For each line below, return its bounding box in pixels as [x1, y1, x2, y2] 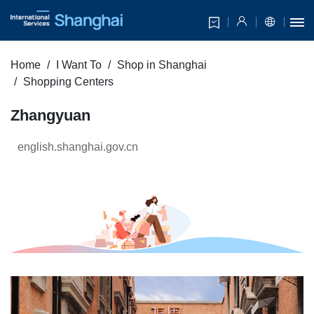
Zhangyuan [11, 107, 90, 125]
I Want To [56, 59, 102, 71]
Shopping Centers [23, 76, 114, 88]
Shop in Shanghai [117, 59, 207, 71]
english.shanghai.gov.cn [18, 141, 138, 153]
